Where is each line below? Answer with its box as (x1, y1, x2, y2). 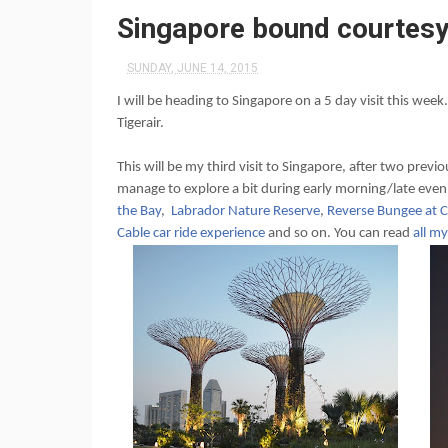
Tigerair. (117, 116, 164, 131)
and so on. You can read (265, 226, 413, 241)
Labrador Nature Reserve (171, 204, 320, 219)
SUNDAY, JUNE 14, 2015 (127, 61, 258, 75)
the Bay (117, 204, 161, 219)
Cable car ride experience (117, 226, 265, 241)
